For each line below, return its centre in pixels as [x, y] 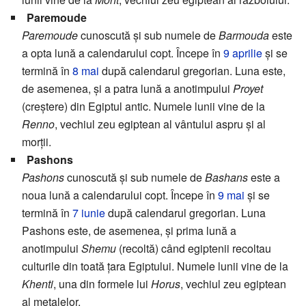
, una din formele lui [102, 284]
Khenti [38, 284]
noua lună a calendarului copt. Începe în [120, 195]
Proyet [248, 89]
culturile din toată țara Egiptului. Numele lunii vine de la [155, 266]
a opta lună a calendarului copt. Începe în [123, 53]
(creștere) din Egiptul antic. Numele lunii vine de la [143, 107]
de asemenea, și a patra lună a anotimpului [127, 89]
